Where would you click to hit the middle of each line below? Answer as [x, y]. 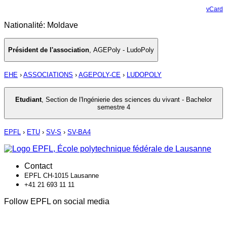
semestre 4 [113, 107]
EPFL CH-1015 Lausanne [62, 176]
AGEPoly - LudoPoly [124, 50]
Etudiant [28, 99]
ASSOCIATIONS [48, 75]
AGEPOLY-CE [100, 75]
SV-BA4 [79, 132]
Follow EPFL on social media [57, 202]
